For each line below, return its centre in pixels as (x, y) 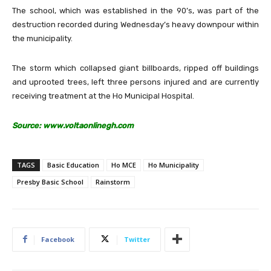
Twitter (137, 239)
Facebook (58, 239)
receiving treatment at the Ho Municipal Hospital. (103, 96)
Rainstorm (113, 181)
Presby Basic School (50, 181)
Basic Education (73, 165)
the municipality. (42, 38)
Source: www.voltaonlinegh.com (73, 125)
